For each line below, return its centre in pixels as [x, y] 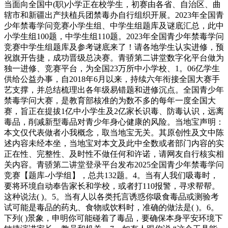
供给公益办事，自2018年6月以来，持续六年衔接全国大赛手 [112, 79]
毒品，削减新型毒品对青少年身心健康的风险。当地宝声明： [114, 122]
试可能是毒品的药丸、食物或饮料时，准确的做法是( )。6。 [111, 207]
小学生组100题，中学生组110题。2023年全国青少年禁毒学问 [114, 36]
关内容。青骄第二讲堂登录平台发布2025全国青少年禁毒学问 [114, 164]
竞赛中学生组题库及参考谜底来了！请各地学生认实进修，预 [114, 47]
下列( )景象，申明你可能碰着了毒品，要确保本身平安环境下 [113, 218]
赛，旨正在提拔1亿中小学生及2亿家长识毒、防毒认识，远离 [114, 111]
